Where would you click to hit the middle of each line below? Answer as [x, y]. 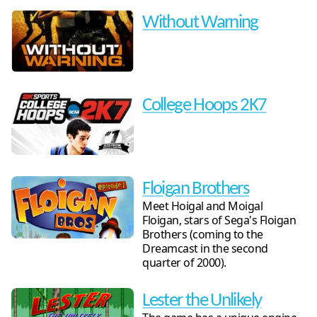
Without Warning [200, 23]
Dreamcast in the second [205, 249]
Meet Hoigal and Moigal [203, 206]
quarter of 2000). [184, 263]
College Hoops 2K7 [204, 106]
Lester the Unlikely [202, 301]
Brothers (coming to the [203, 235]
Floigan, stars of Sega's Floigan [219, 220]
